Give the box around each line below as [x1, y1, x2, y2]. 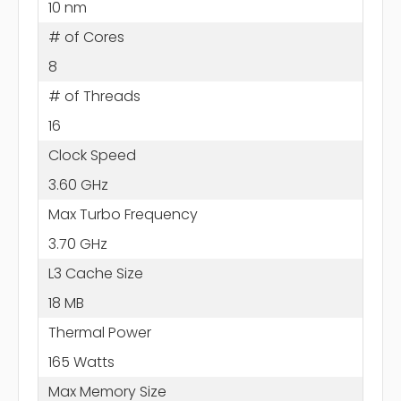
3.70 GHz [47, 233, 107, 254]
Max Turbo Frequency [47, 203, 198, 225]
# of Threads [47, 85, 141, 107]
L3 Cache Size [47, 262, 143, 284]
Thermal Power [47, 321, 151, 343]
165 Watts [47, 351, 115, 372]
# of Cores [47, 26, 124, 47]
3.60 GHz [47, 174, 108, 195]
